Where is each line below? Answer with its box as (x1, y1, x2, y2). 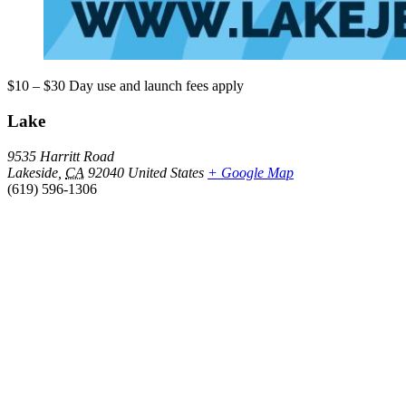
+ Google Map (208, 164, 294, 180)
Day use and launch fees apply (69, 78, 244, 94)
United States (128, 164, 204, 180)
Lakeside (7, 164, 58, 180)
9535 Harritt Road (7, 148, 114, 164)
